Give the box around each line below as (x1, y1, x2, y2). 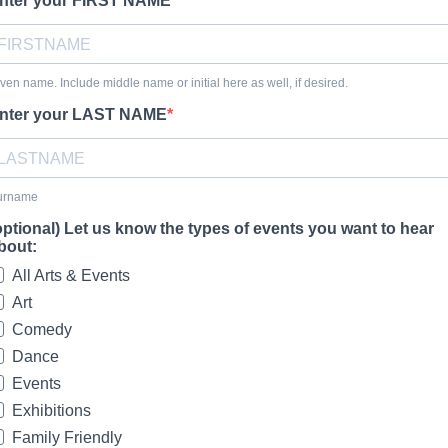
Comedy (12, 321, 72, 338)
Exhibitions (12, 402, 91, 419)
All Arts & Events (12, 267, 130, 284)
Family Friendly (12, 429, 122, 446)
